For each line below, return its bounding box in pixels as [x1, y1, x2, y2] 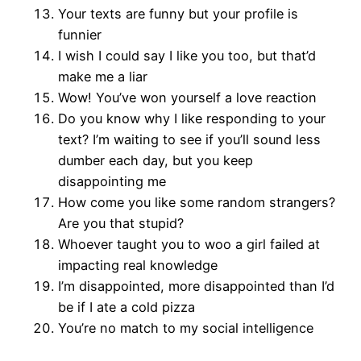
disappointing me [58, 173, 166, 190]
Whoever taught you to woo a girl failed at [58, 236, 320, 253]
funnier [58, 27, 106, 44]
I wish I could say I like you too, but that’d [58, 48, 316, 64]
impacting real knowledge [58, 257, 218, 274]
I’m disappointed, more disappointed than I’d [58, 278, 334, 295]
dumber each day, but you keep [58, 152, 253, 169]
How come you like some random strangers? [58, 194, 335, 211]
